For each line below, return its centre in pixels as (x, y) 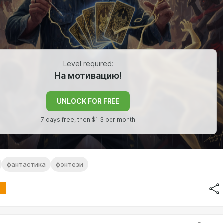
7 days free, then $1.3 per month (88, 120)
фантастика (26, 164)
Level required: (88, 63)
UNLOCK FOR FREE (88, 101)
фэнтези (69, 164)
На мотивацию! (88, 75)
